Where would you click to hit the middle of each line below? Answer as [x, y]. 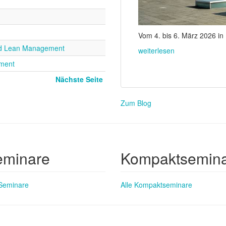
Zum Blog [136, 103]
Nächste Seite [79, 79]
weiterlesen [156, 50]
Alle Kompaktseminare [156, 185]
